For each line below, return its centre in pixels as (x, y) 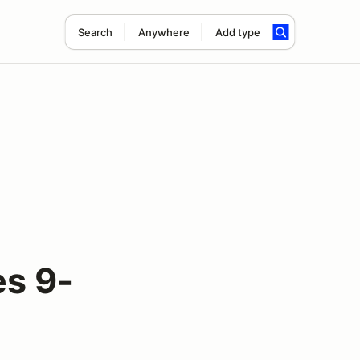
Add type (237, 32)
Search (95, 32)
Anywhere (164, 32)
